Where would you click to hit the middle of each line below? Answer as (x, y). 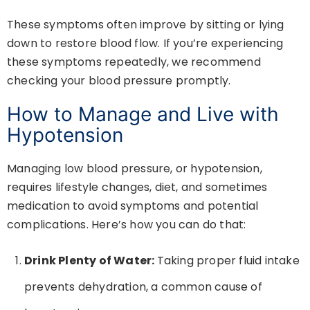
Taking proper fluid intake (228, 261)
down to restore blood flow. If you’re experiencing (145, 44)
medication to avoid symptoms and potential (133, 206)
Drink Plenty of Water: (91, 261)
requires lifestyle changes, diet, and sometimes (137, 188)
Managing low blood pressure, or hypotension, (135, 169)
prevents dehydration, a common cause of (143, 287)
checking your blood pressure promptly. (119, 81)
